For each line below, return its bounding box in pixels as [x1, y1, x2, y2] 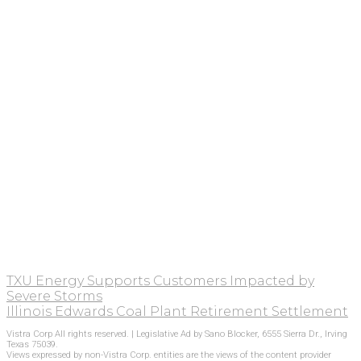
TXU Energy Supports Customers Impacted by [6, 273, 314, 289]
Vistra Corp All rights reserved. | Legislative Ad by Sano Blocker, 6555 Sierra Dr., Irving [6, 328, 347, 339]
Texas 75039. [6, 338, 58, 350]
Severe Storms [6, 288, 102, 305]
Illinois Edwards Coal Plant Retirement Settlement [6, 304, 348, 320]
